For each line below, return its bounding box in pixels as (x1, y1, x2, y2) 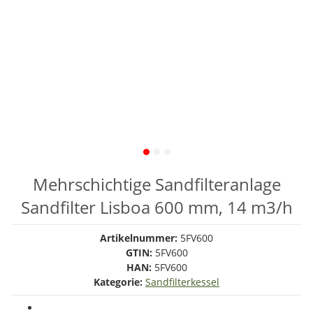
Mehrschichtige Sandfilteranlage (32, 173, 281, 196)
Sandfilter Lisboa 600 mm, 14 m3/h (20, 196, 293, 219)
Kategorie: (94, 275, 145, 289)
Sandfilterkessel (145, 275, 219, 289)
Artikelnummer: (100, 231, 180, 245)
